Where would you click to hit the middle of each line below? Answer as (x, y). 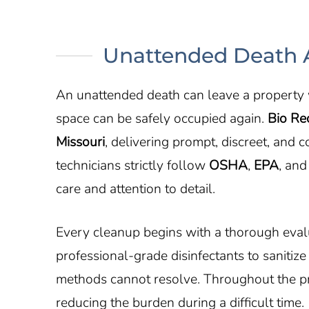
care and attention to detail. (135, 188)
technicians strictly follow (132, 165)
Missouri (80, 141)
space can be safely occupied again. (161, 118)
